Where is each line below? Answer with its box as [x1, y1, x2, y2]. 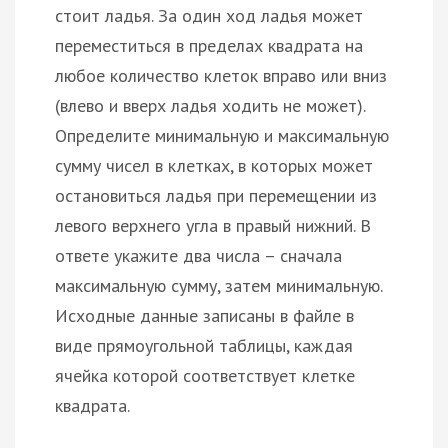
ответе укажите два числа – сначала [55, 243, 342, 267]
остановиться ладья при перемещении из [55, 183, 377, 207]
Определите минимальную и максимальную [55, 123, 389, 147]
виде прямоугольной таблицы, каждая [55, 333, 353, 357]
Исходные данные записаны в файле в [55, 303, 354, 327]
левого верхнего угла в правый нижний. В [55, 213, 371, 237]
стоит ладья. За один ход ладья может [55, 3, 363, 27]
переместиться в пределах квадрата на [55, 33, 363, 57]
